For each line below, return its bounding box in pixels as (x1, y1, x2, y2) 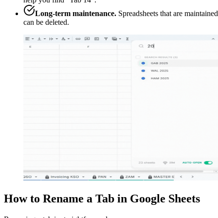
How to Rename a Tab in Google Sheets (4, 192, 200, 205)
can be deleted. (23, 18, 69, 26)
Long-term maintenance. (35, 9, 116, 18)
